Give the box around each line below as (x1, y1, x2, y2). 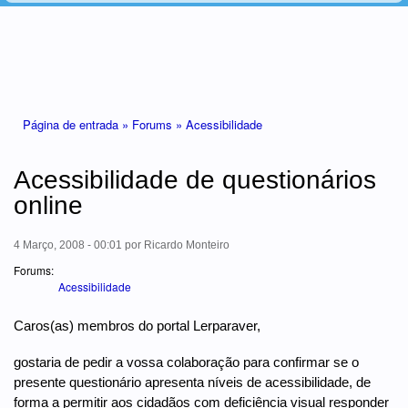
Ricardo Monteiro (144, 238, 229, 251)
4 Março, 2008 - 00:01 (14, 238, 122, 251)
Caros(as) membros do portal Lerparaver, (14, 317, 260, 333)
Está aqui (14, 107, 67, 123)
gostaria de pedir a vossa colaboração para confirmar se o (14, 353, 359, 370)
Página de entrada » (23, 115, 132, 133)
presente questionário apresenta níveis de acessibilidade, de (14, 373, 371, 390)
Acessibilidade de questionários (14, 165, 376, 194)
